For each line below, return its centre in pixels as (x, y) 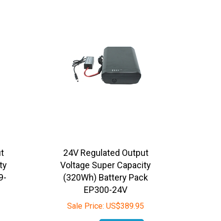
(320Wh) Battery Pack (106, 171)
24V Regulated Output (106, 146)
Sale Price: (86, 199)
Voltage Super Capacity (106, 158)
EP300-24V (106, 183)
